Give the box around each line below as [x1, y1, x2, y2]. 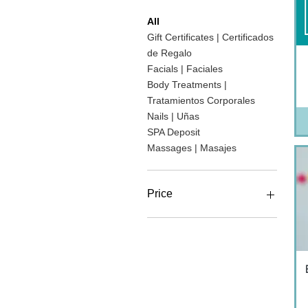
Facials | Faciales [147, 63, 223, 75]
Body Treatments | [147, 79, 227, 91]
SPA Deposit [147, 126, 200, 138]
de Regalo [147, 47, 192, 59]
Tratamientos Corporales [147, 95, 255, 107]
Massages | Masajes [147, 142, 236, 154]
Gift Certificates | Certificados [147, 32, 274, 43]
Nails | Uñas [147, 111, 199, 122]
